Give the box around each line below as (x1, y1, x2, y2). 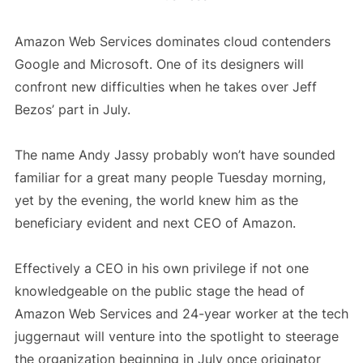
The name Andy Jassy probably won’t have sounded (14, 147, 335, 164)
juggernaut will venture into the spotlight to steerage (14, 328, 339, 345)
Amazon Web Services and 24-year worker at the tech (14, 305, 348, 322)
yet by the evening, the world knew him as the (14, 192, 298, 209)
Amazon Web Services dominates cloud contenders (14, 33, 331, 50)
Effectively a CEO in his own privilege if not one (14, 260, 309, 277)
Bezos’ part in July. (14, 101, 130, 118)
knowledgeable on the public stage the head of (14, 283, 305, 300)
